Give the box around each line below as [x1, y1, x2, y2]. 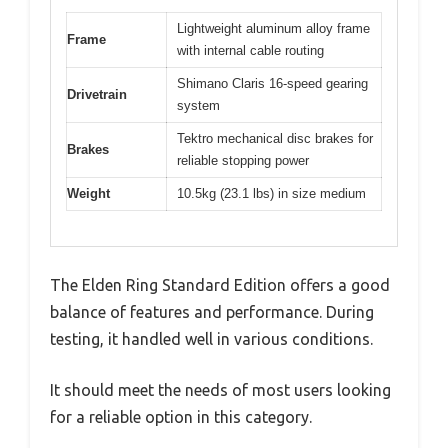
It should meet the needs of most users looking [50, 380, 391, 399]
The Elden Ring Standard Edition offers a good [50, 275, 390, 294]
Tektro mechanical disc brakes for [177, 131, 373, 146]
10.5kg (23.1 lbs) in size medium [177, 186, 366, 201]
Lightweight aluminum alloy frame [177, 21, 370, 36]
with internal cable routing [177, 43, 324, 58]
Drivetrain [67, 87, 127, 102]
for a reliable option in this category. [50, 407, 312, 426]
